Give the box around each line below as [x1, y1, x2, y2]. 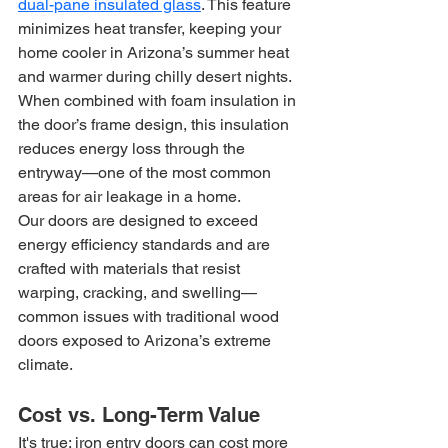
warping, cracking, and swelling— [18, 283, 257, 302]
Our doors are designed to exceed [18, 211, 262, 230]
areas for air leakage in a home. [18, 187, 241, 206]
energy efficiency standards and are [18, 235, 274, 254]
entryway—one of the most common [18, 163, 275, 182]
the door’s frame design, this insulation [18, 115, 293, 134]
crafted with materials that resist [18, 259, 244, 278]
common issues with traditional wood [18, 307, 283, 326]
